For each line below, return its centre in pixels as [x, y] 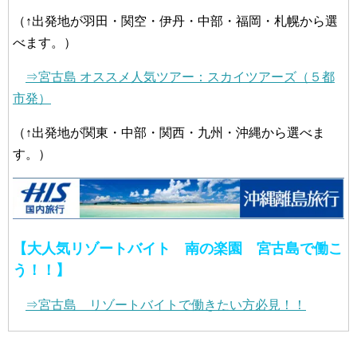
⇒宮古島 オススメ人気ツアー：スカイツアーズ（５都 [180, 77]
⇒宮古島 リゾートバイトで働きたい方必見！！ [166, 305]
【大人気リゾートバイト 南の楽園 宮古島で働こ [178, 249]
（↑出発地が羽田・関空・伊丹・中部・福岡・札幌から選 [175, 22]
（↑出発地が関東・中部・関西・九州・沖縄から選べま [169, 133]
